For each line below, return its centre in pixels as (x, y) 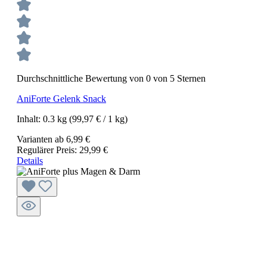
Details (30, 161)
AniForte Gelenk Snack (61, 99)
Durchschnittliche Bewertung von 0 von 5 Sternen (111, 78)
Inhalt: (30, 119)
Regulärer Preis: (48, 150)
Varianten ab (40, 139)
